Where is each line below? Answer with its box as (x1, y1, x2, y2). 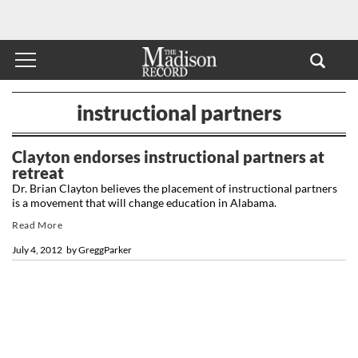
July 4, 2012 (12, 243, 62, 256)
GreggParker (78, 243, 133, 256)
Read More (12, 218, 63, 231)
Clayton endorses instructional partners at (12, 146, 324, 166)
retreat (12, 162, 64, 182)
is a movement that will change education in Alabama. (12, 195, 276, 209)
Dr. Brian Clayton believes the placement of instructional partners (12, 181, 337, 195)
